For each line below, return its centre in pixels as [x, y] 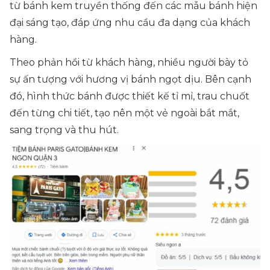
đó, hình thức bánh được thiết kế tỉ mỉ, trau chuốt [130, 96]
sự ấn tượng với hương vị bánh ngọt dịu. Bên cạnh [130, 79]
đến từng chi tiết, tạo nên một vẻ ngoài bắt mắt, [124, 113]
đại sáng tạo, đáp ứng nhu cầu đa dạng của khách [130, 23]
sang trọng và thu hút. [64, 130]
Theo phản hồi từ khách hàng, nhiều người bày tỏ [129, 62]
